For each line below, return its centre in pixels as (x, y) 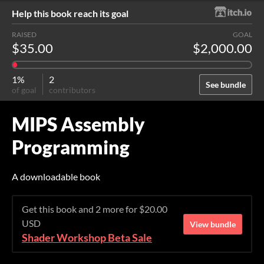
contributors (72, 90)
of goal (24, 90)
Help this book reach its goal (70, 13)
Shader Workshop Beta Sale (87, 238)
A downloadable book (56, 176)
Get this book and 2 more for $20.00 (95, 209)
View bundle (213, 224)
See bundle (226, 85)
